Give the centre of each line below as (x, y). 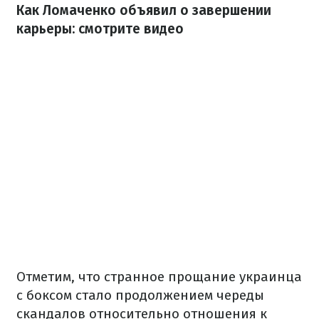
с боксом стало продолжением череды (140, 295)
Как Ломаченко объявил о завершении (144, 10)
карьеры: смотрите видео (100, 29)
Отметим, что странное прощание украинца (159, 276)
